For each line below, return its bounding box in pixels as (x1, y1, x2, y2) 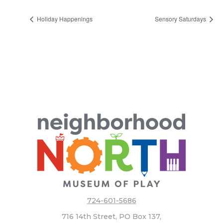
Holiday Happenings (35, 14, 93, 23)
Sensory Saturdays (155, 14, 208, 23)
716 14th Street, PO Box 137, (62, 212, 161, 221)
